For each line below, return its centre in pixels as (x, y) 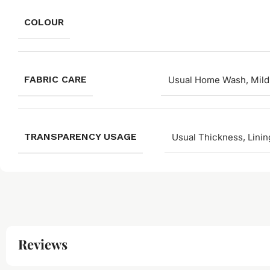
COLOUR (44, 22)
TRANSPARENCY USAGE (80, 136)
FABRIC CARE (55, 79)
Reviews (43, 244)
